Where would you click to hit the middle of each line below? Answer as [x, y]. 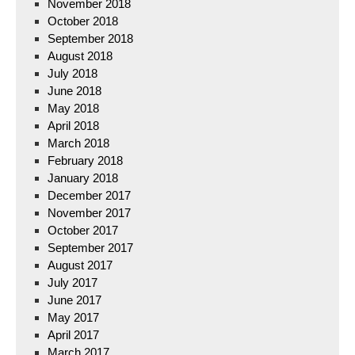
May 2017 [73, 317]
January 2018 [83, 178]
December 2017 [89, 195]
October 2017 [83, 230]
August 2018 [80, 56]
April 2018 [73, 126]
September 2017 [90, 248]
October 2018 [83, 21]
